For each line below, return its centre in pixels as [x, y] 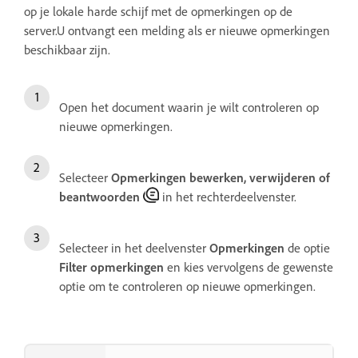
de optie [307, 247]
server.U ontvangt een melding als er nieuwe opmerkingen [177, 30]
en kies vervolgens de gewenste [249, 267]
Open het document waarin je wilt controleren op [189, 107]
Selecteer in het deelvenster [134, 247]
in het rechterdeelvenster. [228, 196]
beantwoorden [99, 196]
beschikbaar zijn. [67, 49]
